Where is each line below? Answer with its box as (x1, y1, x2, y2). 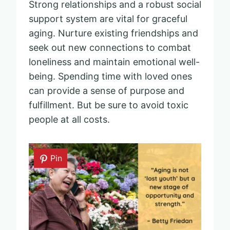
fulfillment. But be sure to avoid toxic (29, 99, 188, 110)
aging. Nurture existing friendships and (29, 27, 198, 39)
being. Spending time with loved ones (29, 70, 192, 82)
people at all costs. (29, 113, 110, 125)
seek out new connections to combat (29, 42, 191, 53)
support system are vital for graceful (29, 13, 187, 24)
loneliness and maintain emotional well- (29, 56, 200, 67)
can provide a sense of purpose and (29, 85, 184, 96)
